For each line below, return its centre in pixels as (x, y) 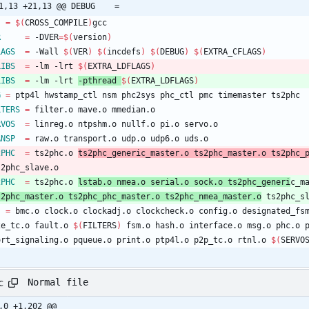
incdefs (124, 51)
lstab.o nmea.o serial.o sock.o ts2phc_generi (184, 182)
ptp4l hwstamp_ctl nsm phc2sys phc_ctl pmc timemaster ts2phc (155, 95)
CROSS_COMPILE (56, 22)
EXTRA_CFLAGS (232, 51)
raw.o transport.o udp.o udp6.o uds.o (119, 138)
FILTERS (100, 225)
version (90, 37)
